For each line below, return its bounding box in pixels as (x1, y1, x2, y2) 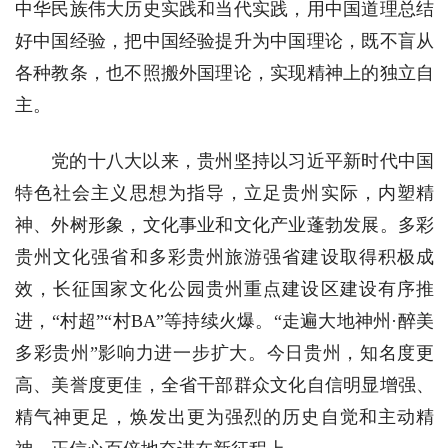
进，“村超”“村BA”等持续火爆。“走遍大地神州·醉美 (15, 311, 434, 332)
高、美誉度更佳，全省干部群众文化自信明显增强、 (15, 375, 434, 396)
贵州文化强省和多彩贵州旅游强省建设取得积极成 (15, 247, 434, 268)
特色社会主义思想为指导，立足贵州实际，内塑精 (15, 183, 434, 204)
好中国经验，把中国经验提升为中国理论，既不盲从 (15, 31, 434, 52)
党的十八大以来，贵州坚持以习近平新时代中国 (51, 151, 434, 172)
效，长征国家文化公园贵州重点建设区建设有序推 (15, 279, 434, 300)
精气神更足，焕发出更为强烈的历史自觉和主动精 (15, 407, 434, 428)
